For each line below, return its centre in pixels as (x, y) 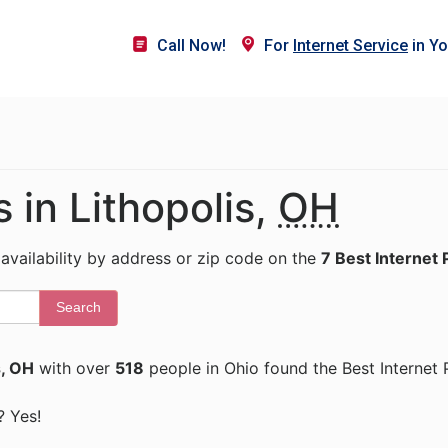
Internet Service (350, 45)
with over (74, 368)
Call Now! (191, 45)
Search (78, 307)
